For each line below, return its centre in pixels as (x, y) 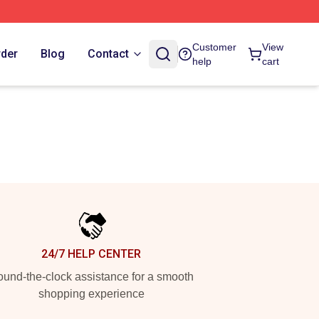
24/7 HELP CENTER (91, 254)
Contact (109, 54)
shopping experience (91, 294)
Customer (215, 47)
